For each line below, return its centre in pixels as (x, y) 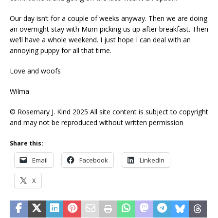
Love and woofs (35, 71)
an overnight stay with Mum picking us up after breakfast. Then (109, 29)
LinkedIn (152, 160)
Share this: (27, 143)
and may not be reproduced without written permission (97, 122)
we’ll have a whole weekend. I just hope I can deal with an (100, 39)
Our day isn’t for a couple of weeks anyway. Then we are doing (109, 18)
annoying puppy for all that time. (61, 50)
